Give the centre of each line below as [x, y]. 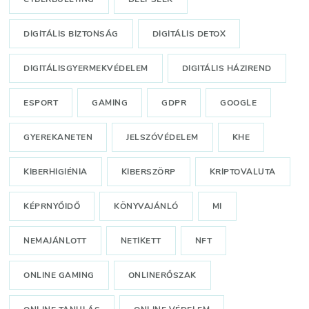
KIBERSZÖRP [148, 172]
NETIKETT [141, 241]
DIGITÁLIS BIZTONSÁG [71, 34]
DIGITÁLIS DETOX [189, 34]
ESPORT [41, 103]
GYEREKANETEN [58, 138]
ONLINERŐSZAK [162, 276]
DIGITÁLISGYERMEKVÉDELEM [86, 69]
